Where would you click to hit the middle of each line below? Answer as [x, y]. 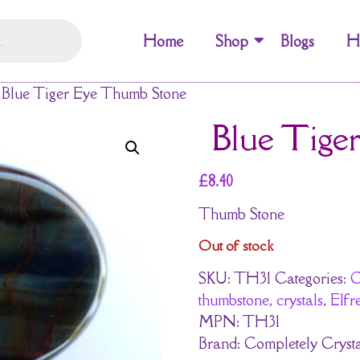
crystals [299, 299]
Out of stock [235, 246]
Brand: [221, 343]
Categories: [312, 278]
